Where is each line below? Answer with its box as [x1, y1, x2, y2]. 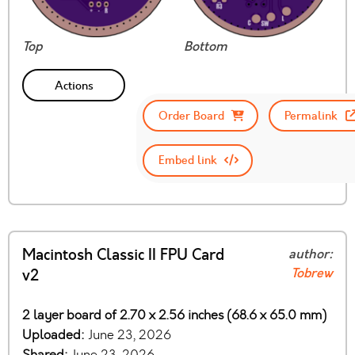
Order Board [158, 108, 224, 124]
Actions [54, 77, 94, 94]
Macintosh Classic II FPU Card [22, 244, 224, 265]
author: [288, 245, 333, 263]
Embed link [158, 152, 216, 169]
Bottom [184, 38, 227, 56]
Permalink [284, 108, 338, 124]
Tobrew [291, 264, 333, 282]
